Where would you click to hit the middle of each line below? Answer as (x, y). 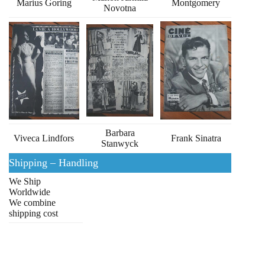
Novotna (120, 8)
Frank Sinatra (196, 138)
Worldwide (30, 192)
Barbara (120, 132)
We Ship (25, 181)
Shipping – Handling (54, 162)
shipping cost (33, 213)
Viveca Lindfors (44, 138)
